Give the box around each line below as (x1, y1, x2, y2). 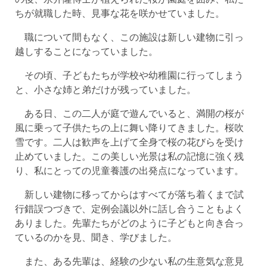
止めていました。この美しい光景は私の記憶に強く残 (14, 150, 244, 162)
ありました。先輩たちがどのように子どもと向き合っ (14, 216, 244, 229)
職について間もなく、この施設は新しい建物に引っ (14, 30, 244, 43)
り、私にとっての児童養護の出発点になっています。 (14, 164, 244, 176)
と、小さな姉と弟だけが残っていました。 (14, 83, 196, 95)
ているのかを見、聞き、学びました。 (14, 231, 177, 243)
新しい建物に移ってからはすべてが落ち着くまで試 (14, 188, 244, 200)
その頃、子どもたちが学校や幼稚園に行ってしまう (14, 69, 244, 81)
